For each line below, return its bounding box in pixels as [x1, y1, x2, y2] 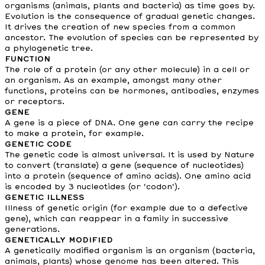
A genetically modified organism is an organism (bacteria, [5, 247, 255, 255]
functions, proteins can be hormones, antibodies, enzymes [5, 87, 259, 95]
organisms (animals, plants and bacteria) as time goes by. [5, 2, 255, 10]
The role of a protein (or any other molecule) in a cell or [5, 66, 250, 74]
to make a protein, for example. [5, 130, 144, 138]
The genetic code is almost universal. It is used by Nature [5, 151, 254, 159]
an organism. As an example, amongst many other [5, 76, 222, 85]
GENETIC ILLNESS [5, 193, 85, 202]
